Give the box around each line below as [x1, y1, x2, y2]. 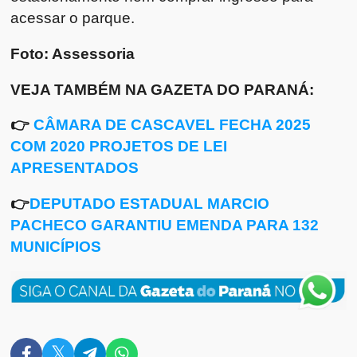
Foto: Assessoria [10, 45, 135, 63]
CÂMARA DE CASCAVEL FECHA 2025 [33, 116, 312, 134]
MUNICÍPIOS [10, 237, 102, 255]
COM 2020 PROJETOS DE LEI [10, 137, 228, 155]
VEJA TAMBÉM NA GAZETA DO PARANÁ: [10, 80, 315, 98]
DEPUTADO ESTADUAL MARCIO [29, 194, 270, 212]
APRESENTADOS [10, 159, 139, 177]
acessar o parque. [10, 9, 135, 27]
